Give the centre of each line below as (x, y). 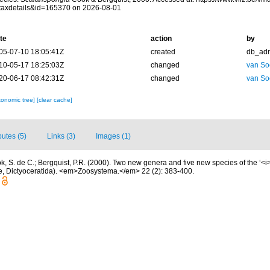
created (163, 52)
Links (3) (61, 137)
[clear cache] (54, 100)
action (161, 39)
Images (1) (113, 137)
